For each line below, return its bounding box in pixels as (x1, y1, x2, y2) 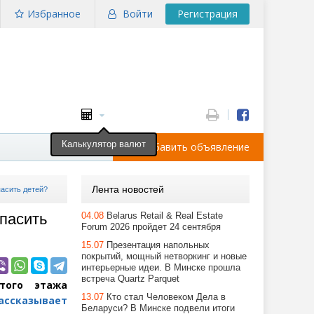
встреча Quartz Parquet (81, 273, 179, 284)
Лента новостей (92, 184, 164, 195)
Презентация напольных (107, 240, 210, 250)
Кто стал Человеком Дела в (107, 292, 226, 302)
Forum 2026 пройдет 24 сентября (81, 221, 221, 232)
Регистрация (177, 7, 238, 20)
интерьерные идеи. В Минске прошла (81, 262, 240, 273)
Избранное (27, 7, 81, 20)
